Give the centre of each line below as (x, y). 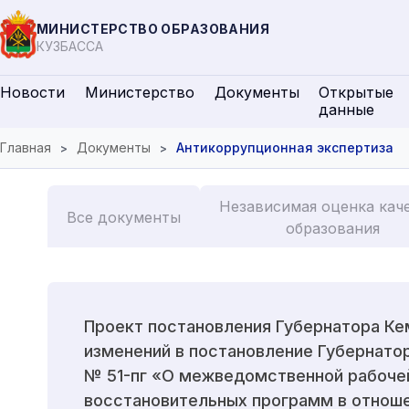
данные (347, 110)
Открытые (357, 92)
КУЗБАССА (70, 46)
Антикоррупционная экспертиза (285, 147)
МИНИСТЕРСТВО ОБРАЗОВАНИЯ (153, 28)
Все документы (124, 217)
